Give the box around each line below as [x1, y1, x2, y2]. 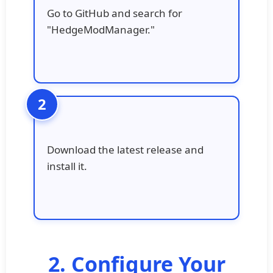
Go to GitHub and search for [47, 5, 182, 20]
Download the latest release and [47, 142, 204, 157]
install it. [47, 158, 87, 173]
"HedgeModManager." [47, 22, 155, 37]
